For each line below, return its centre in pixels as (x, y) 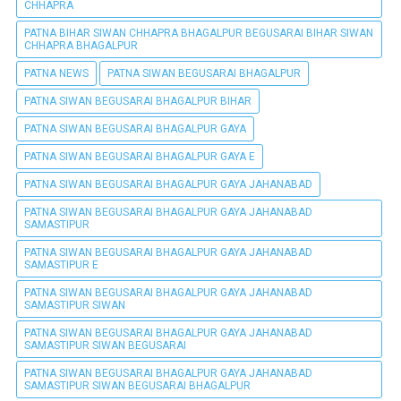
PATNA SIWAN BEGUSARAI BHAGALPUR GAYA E (140, 156)
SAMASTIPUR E (61, 264)
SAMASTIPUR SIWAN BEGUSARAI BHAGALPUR (137, 385)
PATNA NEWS (56, 73)
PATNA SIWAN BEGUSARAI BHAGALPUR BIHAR (138, 101)
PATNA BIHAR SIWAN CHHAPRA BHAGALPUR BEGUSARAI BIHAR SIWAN (199, 33)
